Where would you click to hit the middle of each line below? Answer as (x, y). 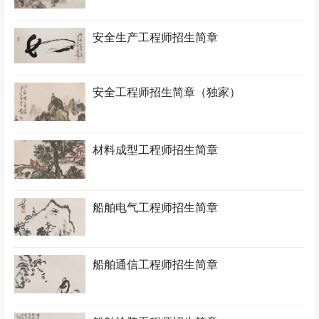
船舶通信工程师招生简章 (156, 265)
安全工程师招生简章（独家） (167, 93)
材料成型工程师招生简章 (156, 150)
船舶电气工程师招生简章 (156, 207)
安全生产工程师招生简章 (156, 38)
